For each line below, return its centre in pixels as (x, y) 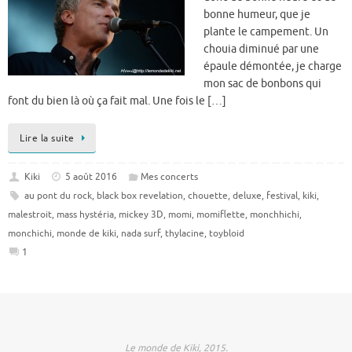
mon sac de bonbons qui (262, 84)
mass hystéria (85, 214)
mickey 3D (141, 214)
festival (282, 195)
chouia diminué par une (261, 49)
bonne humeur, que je (257, 15)
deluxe (247, 195)
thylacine (185, 233)
